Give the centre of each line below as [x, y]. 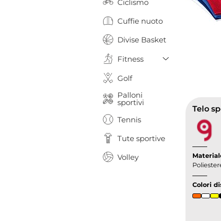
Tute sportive [141, 138]
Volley [128, 157]
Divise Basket [142, 39]
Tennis [129, 119]
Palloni [130, 95]
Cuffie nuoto [140, 21]
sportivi [131, 102]
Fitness [130, 59]
